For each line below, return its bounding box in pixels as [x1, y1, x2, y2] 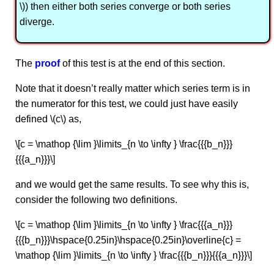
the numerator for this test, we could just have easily [15, 98, 238, 109]
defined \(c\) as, [15, 113, 81, 124]
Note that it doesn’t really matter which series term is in [15, 83, 250, 94]
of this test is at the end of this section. [60, 57, 225, 68]
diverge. [20, 16, 54, 27]
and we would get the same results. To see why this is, [15, 179, 249, 190]
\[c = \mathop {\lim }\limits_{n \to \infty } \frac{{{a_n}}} [15, 219, 232, 230]
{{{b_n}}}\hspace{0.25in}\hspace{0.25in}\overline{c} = [15, 234, 241, 245]
